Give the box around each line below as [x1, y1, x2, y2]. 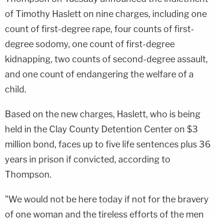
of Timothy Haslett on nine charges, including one [5, 8, 207, 19]
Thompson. [5, 169, 52, 180]
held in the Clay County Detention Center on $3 [5, 124, 198, 134]
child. [5, 84, 26, 94]
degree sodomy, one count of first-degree [5, 38, 175, 49]
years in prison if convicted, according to [5, 154, 170, 164]
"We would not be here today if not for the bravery [5, 194, 209, 204]
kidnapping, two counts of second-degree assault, [5, 54, 208, 64]
